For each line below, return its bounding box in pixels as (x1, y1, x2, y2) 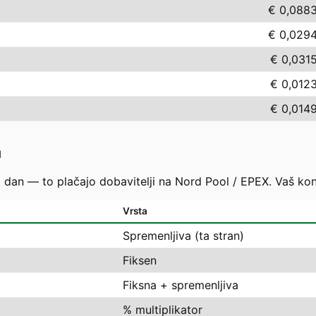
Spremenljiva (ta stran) (123, 229, 244, 243)
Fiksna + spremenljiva (123, 278, 238, 293)
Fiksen (123, 253, 157, 268)
